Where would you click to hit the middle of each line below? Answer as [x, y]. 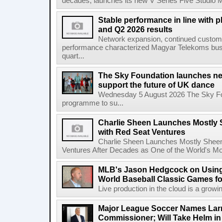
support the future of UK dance [156, 85]
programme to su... [93, 103]
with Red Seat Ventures [142, 132]
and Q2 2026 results [135, 29]
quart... [73, 56]
